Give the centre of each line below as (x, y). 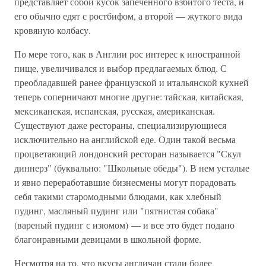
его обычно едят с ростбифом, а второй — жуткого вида (128, 16)
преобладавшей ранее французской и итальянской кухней (132, 82)
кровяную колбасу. (53, 30)
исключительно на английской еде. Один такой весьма (125, 139)
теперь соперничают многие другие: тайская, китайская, (129, 96)
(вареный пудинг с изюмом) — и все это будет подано (124, 225)
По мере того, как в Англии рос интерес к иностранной (127, 54)
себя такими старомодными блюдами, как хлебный (118, 196)
